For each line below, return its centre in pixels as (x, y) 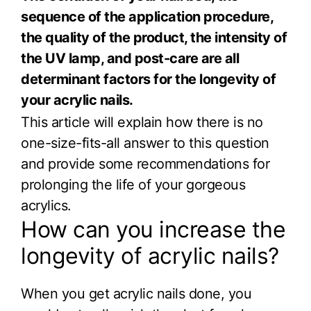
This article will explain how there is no (142, 122)
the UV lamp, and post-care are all (130, 58)
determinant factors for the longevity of (148, 79)
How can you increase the (153, 230)
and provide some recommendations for (145, 163)
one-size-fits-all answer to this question (145, 143)
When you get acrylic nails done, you (136, 294)
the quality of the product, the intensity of (154, 37)
